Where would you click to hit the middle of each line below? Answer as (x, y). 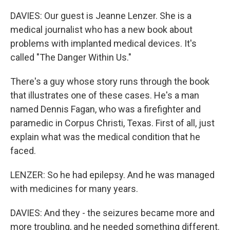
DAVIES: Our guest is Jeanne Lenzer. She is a (101, 16)
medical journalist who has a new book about (101, 30)
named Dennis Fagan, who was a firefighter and (106, 109)
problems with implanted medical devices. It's (103, 43)
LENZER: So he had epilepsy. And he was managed (112, 175)
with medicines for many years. (74, 189)
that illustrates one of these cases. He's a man (105, 95)
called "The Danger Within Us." (71, 57)
